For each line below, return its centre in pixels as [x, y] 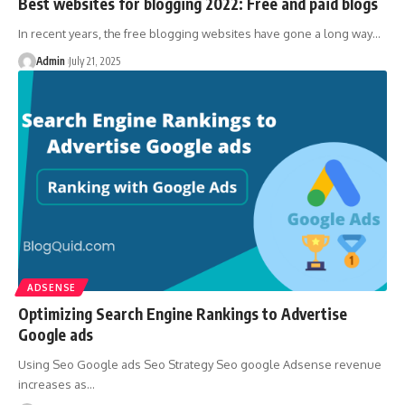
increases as [52, 385]
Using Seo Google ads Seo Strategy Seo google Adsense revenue [200, 365]
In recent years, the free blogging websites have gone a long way [195, 33]
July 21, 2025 [94, 61]
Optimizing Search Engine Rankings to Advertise [183, 314]
